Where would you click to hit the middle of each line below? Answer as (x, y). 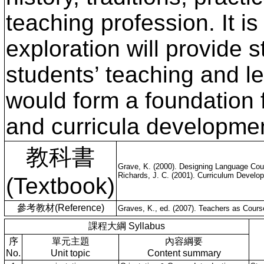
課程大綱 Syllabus (127, 226)
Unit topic (70, 253)
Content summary (184, 253)
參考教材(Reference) (60, 208)
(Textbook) (60, 186)
